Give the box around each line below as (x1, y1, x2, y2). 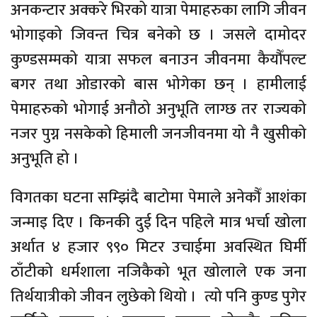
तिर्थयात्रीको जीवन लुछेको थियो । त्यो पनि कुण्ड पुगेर (11, 283, 306, 310)
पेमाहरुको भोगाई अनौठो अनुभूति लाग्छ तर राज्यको (11, 96, 306, 122)
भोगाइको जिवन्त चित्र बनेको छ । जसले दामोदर (11, 21, 306, 48)
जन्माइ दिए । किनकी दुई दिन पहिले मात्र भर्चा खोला (11, 209, 306, 236)
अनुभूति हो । (11, 145, 79, 172)
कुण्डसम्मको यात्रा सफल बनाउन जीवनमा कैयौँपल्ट (11, 46, 306, 73)
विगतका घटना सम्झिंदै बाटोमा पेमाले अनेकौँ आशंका (11, 184, 306, 211)
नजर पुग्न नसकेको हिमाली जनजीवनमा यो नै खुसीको (11, 120, 306, 147)
